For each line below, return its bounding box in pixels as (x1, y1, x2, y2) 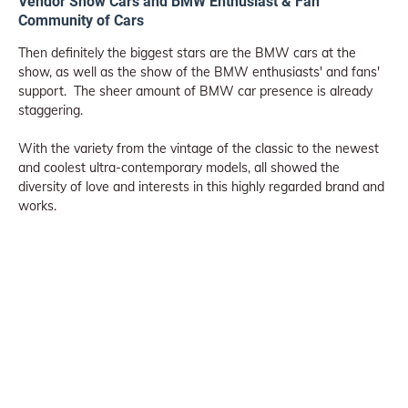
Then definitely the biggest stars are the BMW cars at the (18, 44, 356, 61)
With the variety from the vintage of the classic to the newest (18, 139, 379, 157)
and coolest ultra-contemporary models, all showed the (18, 158, 340, 176)
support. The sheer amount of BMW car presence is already (18, 82, 372, 99)
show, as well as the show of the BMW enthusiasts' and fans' (18, 63, 380, 80)
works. (18, 197, 56, 214)
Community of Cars (18, 11, 148, 29)
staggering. (18, 101, 83, 118)
